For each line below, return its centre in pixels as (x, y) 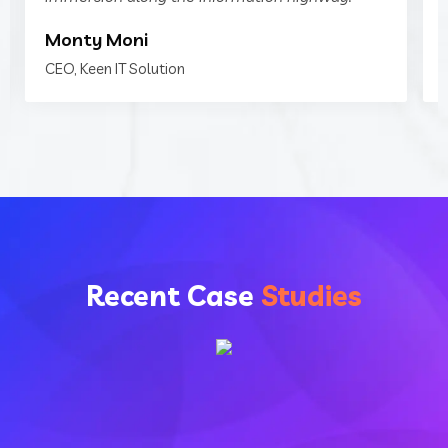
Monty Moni (96, 39)
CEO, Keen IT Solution (115, 68)
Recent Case (173, 295)
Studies (311, 295)
